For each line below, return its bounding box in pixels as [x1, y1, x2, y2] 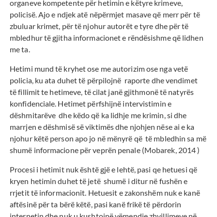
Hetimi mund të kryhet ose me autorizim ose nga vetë [10, 64, 188, 74]
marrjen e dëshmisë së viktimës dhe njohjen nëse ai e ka [10, 122, 195, 132]
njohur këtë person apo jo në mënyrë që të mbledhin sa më [10, 134, 206, 143]
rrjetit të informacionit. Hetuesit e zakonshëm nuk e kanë [10, 188, 200, 198]
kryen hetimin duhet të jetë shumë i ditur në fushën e [10, 176, 188, 186]
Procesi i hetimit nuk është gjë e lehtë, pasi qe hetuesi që [10, 165, 197, 174]
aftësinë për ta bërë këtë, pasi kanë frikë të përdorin [10, 200, 182, 209]
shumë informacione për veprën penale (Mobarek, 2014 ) [10, 145, 200, 155]
